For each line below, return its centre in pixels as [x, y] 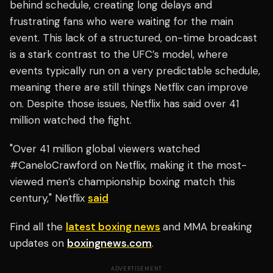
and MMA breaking [207, 227]
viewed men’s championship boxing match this [122, 182]
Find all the [38, 227]
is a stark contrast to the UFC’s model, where [119, 55]
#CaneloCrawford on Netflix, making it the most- [128, 165]
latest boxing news [113, 227]
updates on [38, 243]
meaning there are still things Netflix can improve [129, 87]
